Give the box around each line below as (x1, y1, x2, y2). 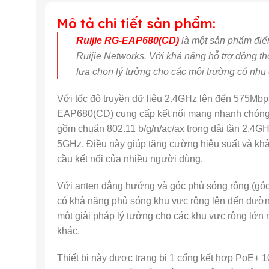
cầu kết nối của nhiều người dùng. (57, 154, 203, 164)
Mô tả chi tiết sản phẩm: (57, 15, 216, 32)
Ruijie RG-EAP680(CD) (76, 35, 179, 46)
